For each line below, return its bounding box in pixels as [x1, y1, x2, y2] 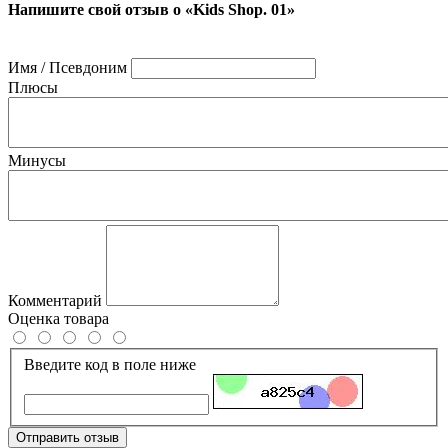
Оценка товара [8, 309, 109, 327]
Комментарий [8, 291, 102, 309]
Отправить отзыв [16, 429, 119, 445]
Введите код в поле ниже [24, 355, 196, 373]
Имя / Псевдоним [8, 58, 127, 76]
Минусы [8, 151, 66, 169]
